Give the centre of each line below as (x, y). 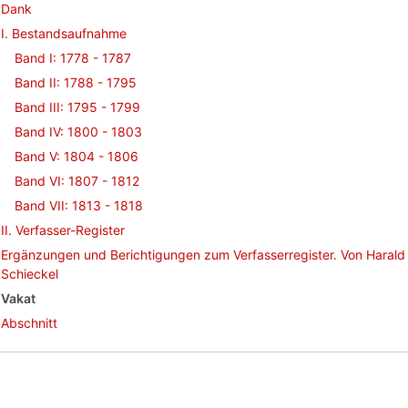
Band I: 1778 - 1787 (73, 58)
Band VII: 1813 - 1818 (79, 205)
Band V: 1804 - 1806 (76, 156)
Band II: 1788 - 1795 (76, 82)
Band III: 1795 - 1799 (77, 107)
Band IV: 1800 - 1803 (78, 132)
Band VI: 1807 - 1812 (77, 181)
